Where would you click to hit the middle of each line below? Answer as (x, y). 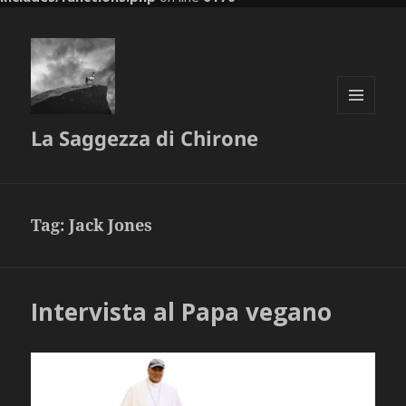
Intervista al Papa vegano (182, 312)
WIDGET (360, 151)
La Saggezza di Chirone (145, 138)
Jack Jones (111, 225)
